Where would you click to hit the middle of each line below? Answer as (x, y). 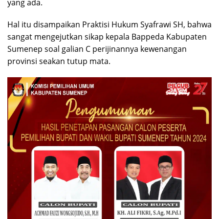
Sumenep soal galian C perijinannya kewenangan (97, 49)
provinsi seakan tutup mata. (59, 61)
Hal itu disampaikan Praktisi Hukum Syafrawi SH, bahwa (109, 24)
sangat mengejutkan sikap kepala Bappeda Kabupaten (107, 37)
